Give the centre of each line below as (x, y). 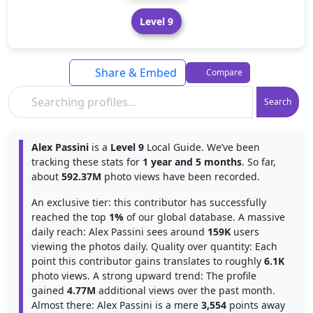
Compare (223, 72)
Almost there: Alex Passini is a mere (116, 305)
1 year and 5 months (192, 162)
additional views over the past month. (185, 290)
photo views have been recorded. (181, 176)
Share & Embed (134, 73)
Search (278, 102)
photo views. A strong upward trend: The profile (144, 276)
